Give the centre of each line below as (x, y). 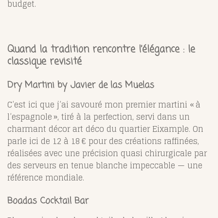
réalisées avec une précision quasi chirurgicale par (107, 153)
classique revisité (45, 62)
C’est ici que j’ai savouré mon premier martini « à (104, 104)
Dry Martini (31, 85)
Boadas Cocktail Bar (48, 201)
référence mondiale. (46, 177)
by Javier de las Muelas (104, 85)
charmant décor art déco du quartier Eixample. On (105, 129)
